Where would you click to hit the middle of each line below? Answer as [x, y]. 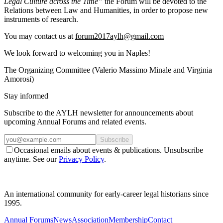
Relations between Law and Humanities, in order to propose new [106, 10]
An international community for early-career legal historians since [106, 194]
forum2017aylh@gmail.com [119, 36]
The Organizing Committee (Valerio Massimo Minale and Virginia [108, 70]
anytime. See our [30, 159]
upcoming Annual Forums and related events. [75, 122]
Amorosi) [19, 79]
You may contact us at [40, 36]
